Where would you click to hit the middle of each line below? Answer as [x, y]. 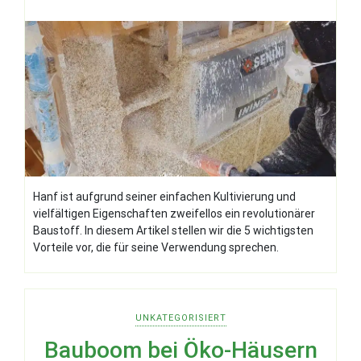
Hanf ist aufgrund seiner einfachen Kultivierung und [164, 196]
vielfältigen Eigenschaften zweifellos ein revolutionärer [174, 213]
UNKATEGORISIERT [180, 317]
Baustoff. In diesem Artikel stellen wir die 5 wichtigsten [173, 230]
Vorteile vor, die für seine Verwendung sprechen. [156, 247]
